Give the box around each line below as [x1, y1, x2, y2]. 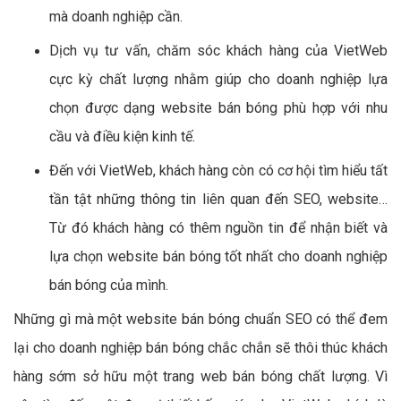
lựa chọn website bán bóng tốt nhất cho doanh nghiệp [49, 247, 388, 265]
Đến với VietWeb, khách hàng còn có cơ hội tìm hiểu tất [49, 161, 388, 179]
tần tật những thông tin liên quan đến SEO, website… [49, 190, 388, 208]
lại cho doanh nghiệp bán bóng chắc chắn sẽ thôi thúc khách [13, 338, 388, 356]
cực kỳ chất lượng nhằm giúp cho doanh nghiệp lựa [49, 70, 388, 88]
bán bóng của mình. [49, 276, 168, 294]
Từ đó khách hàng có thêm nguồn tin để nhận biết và [49, 218, 388, 236]
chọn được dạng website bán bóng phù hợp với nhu [49, 98, 388, 116]
